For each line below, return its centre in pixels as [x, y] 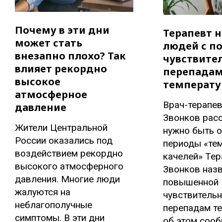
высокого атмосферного [69, 166]
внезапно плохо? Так [70, 56]
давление [41, 108]
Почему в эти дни [62, 30]
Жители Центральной [61, 128]
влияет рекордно [61, 69]
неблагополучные [54, 205]
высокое [38, 82]
